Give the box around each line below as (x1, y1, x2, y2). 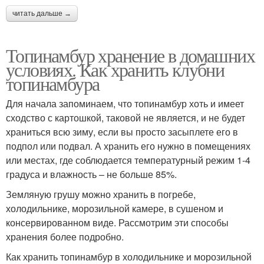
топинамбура (6, 71, 100, 97)
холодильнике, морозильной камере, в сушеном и (6, 202, 223, 216)
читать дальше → (12, 9, 71, 18)
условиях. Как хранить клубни (6, 57, 225, 82)
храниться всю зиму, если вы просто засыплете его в (6, 125, 238, 139)
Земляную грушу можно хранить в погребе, (6, 187, 196, 202)
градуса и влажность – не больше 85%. (6, 167, 177, 181)
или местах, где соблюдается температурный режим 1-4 (6, 153, 250, 167)
